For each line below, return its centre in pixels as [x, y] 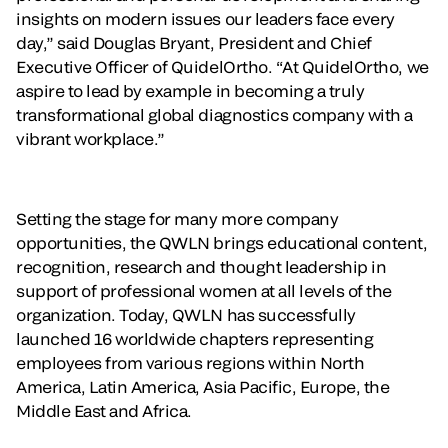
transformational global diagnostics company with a [214, 114]
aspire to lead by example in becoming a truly [190, 90]
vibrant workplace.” [90, 138]
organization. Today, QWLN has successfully [186, 314]
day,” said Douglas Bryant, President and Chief [194, 42]
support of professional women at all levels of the [204, 290]
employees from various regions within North [190, 362]
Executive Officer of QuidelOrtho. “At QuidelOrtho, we [222, 66]
